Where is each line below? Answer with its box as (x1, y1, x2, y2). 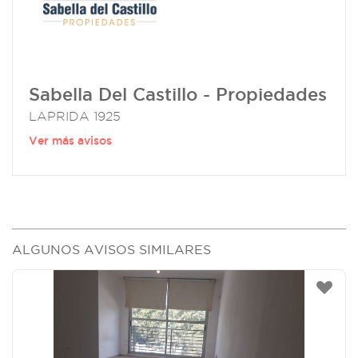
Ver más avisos (29, 134, 112, 148)
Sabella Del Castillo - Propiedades (29, 85, 327, 105)
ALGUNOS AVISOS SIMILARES (12, 241, 211, 257)
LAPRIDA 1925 (29, 109, 121, 124)
